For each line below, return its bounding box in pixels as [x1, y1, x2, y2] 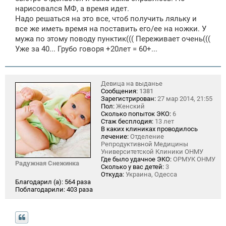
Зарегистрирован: [101, 94, 156, 102]
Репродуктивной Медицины [101, 140, 188, 148]
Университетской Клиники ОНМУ [101, 147, 203, 155]
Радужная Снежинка [15, 159, 79, 167]
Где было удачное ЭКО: [101, 155, 172, 163]
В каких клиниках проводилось [101, 125, 198, 133]
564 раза [65, 178, 91, 186]
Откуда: [101, 170, 124, 178]
